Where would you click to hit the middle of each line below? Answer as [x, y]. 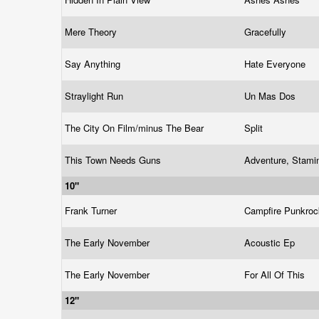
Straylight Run [95, 96]
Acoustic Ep [271, 242]
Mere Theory [92, 32]
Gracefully [267, 32]
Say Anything [94, 64]
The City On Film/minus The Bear [136, 128]
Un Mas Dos [271, 96]
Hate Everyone [276, 64]
